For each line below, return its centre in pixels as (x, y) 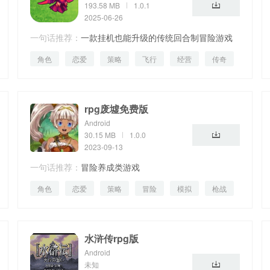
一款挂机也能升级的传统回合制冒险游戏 (157, 37)
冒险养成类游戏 (110, 167)
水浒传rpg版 (111, 238)
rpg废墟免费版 (116, 109)
